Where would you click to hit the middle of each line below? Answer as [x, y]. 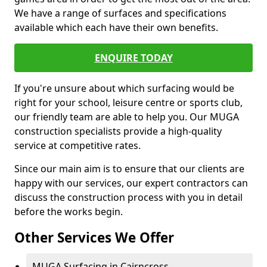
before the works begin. [69, 212]
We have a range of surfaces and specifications [120, 13]
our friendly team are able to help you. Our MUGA [127, 117]
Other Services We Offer [94, 237]
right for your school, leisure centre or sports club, [128, 103]
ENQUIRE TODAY [133, 58]
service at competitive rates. [77, 145]
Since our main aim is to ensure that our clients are [129, 169]
